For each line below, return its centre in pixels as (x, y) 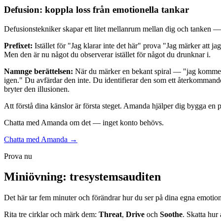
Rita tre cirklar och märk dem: (51, 215)
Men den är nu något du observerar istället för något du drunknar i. (107, 54)
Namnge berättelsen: (38, 71)
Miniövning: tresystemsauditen (82, 177)
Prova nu (18, 156)
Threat (110, 215)
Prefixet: (18, 45)
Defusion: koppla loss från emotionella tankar (96, 9)
